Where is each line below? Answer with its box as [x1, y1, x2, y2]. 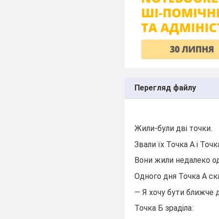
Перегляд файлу [134, 83, 197, 92]
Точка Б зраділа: [134, 203, 194, 213]
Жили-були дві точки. [134, 124, 213, 133]
